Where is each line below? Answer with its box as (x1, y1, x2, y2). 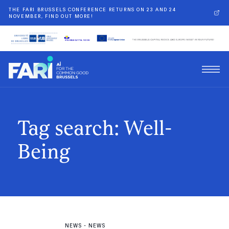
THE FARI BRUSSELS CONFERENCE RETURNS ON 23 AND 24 (9, 6, 176, 12)
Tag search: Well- (17, 116, 173, 141)
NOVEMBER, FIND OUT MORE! (9, 13, 94, 19)
